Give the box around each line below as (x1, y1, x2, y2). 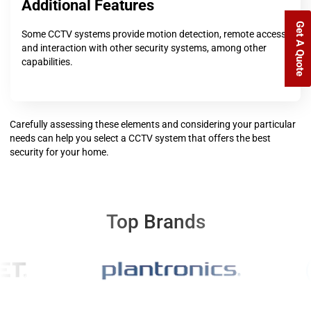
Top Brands (106, 210, 205, 233)
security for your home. (10, 146, 109, 158)
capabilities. (22, 56, 73, 67)
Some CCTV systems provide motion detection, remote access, (22, 28, 288, 40)
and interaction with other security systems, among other (22, 42, 267, 53)
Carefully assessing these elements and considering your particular (10, 118, 296, 130)
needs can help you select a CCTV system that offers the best (10, 132, 271, 144)
